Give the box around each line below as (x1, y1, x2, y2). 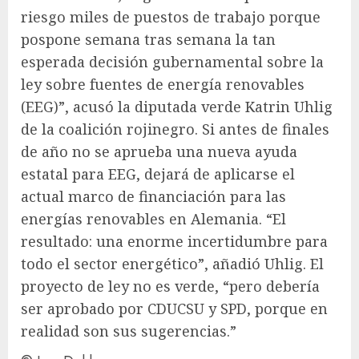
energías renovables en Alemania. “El (21, 208, 286, 228)
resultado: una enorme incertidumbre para (21, 231, 328, 251)
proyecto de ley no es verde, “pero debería (21, 276, 320, 296)
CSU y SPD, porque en (177, 298, 328, 318)
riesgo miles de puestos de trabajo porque (21, 6, 321, 26)
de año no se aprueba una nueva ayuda (21, 141, 297, 161)
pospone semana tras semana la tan (21, 29, 276, 49)
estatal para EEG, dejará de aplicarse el (21, 163, 295, 184)
